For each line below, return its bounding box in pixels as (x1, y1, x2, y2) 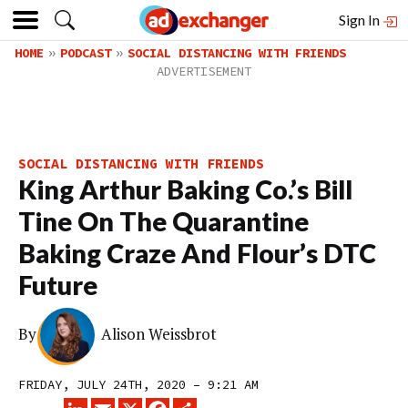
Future (18, 270, 97, 301)
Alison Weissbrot (101, 323, 218, 345)
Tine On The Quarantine (18, 206, 309, 237)
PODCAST (60, 45, 111, 61)
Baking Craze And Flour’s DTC (18, 238, 376, 269)
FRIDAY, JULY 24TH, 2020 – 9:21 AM (18, 376, 259, 393)
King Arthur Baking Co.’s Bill (18, 174, 352, 205)
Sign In (339, 11, 382, 28)
